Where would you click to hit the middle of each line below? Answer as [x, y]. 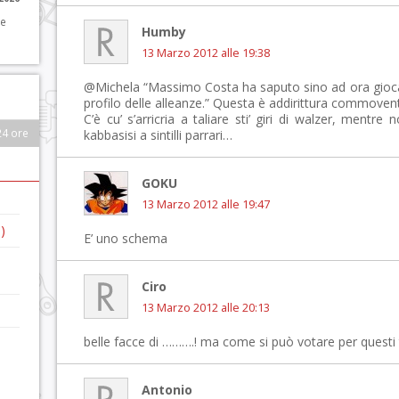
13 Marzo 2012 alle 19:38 [206, 53]
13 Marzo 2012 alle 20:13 [206, 308]
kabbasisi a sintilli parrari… [158, 135]
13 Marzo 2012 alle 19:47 [206, 204]
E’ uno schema [126, 238]
